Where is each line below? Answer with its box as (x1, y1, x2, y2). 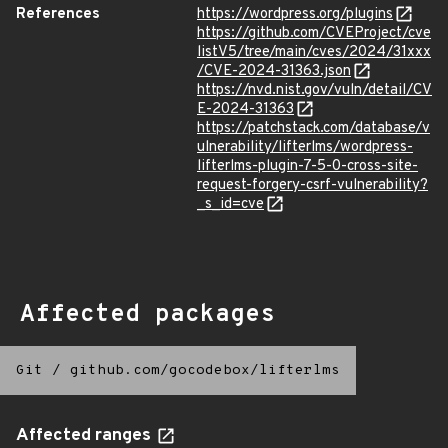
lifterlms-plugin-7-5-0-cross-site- (197, 157, 418, 176)
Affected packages (20, 300, 275, 330)
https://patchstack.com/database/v (197, 119, 430, 138)
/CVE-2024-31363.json (197, 62, 351, 81)
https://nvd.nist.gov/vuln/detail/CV (197, 81, 432, 100)
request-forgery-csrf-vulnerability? (197, 176, 428, 195)
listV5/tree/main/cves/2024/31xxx (197, 43, 431, 62)
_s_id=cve (197, 195, 264, 214)
